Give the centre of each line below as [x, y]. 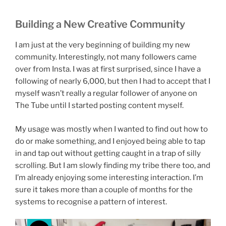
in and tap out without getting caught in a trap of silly [108, 153]
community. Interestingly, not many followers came [106, 57]
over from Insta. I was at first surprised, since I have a [108, 69]
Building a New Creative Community [100, 24]
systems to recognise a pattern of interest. [91, 202]
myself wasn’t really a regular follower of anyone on [106, 94]
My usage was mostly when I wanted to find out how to [111, 129]
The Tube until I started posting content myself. [99, 106]
